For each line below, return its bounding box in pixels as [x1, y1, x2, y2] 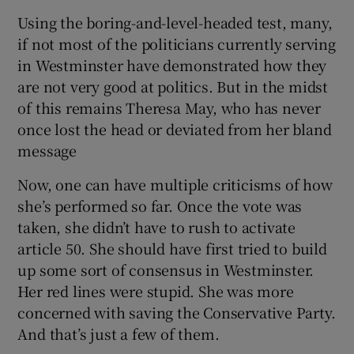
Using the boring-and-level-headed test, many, [17, 11, 333, 32]
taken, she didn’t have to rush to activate [17, 216, 296, 237]
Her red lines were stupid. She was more [17, 280, 294, 301]
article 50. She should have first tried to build [17, 237, 327, 258]
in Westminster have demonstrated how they [17, 54, 327, 75]
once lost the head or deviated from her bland [17, 118, 332, 139]
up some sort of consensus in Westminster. [17, 258, 314, 280]
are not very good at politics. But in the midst [17, 75, 329, 96]
